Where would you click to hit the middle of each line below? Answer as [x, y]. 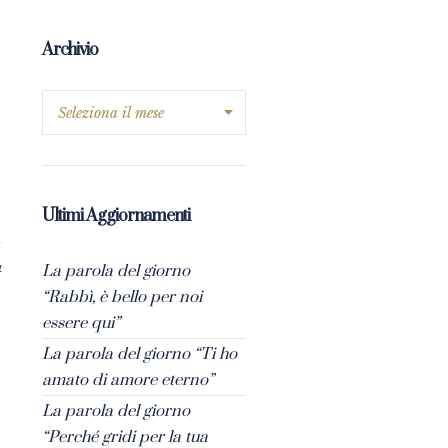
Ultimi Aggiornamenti [115, 215]
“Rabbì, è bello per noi [121, 296]
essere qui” [80, 322]
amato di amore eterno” [127, 379]
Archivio [69, 49]
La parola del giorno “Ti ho [139, 353]
